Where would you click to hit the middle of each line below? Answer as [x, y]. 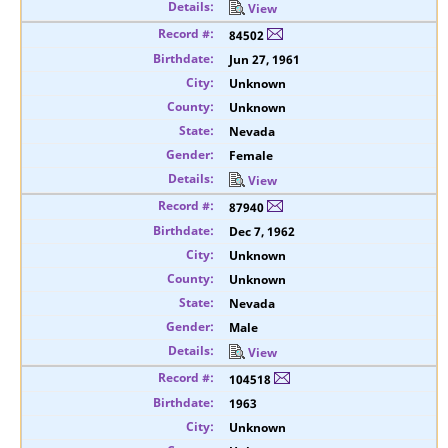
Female [251, 155]
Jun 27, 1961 [264, 59]
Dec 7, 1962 [262, 231]
